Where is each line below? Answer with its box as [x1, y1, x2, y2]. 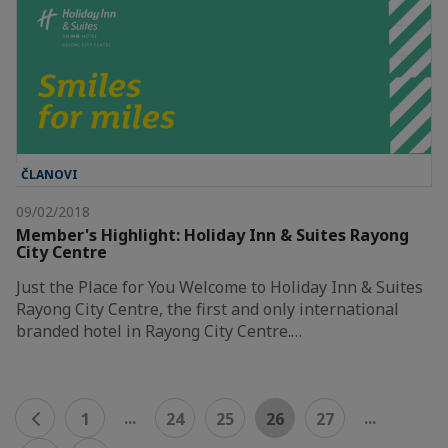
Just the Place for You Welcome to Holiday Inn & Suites [16, 276, 423, 299]
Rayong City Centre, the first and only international [16, 298, 399, 321]
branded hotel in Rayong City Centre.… [16, 320, 302, 343]
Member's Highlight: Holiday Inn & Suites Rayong [16, 224, 409, 247]
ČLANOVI [21, 166, 78, 184]
